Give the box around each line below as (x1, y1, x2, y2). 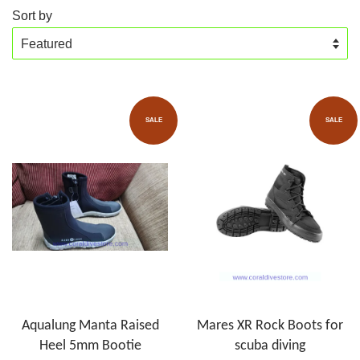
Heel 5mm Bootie (39, 337, 141, 354)
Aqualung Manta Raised (21, 317, 159, 333)
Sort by (12, 7, 52, 22)
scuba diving (235, 337, 305, 354)
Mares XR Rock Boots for (197, 317, 343, 333)
